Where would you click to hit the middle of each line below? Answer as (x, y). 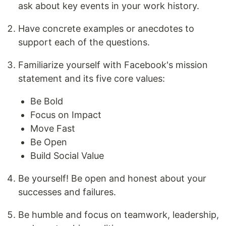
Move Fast (53, 128)
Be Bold (47, 101)
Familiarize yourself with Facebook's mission (113, 65)
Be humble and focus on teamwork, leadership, (119, 214)
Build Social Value (67, 155)
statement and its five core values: (92, 78)
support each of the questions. (84, 42)
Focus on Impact (66, 115)
